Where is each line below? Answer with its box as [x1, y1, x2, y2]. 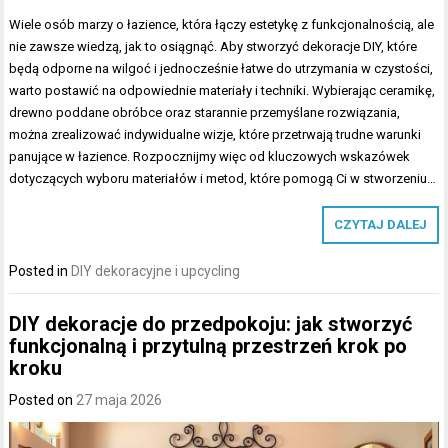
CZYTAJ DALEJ [333, 216, 427, 232]
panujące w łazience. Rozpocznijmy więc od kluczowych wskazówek [9, 148, 411, 164]
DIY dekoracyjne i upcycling [71, 262, 241, 279]
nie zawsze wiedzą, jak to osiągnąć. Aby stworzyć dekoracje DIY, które [9, 38, 418, 54]
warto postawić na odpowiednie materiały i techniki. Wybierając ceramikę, [9, 82, 436, 98]
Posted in [9, 262, 72, 279]
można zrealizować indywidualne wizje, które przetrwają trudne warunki [9, 126, 422, 142]
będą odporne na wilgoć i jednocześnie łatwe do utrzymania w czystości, [9, 60, 434, 76]
